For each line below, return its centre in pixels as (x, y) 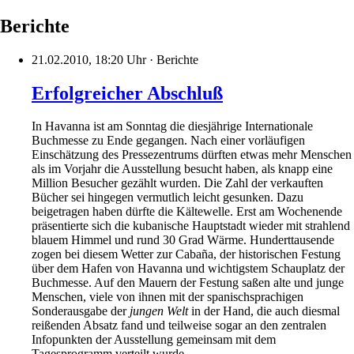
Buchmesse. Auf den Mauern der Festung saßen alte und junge (188, 283)
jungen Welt (159, 311)
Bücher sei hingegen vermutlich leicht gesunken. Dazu (168, 198)
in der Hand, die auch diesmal (264, 311)
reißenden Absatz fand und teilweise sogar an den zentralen (179, 326)
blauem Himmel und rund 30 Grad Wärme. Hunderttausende (183, 240)
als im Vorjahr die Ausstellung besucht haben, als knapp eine (182, 169)
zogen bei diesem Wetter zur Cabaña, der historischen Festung (186, 254)
